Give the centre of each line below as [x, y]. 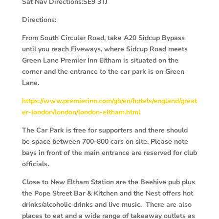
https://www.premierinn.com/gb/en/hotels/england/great [109, 101]
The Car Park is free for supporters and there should [105, 130]
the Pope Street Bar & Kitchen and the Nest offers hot [107, 193]
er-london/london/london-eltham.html [81, 112]
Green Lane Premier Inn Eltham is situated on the [100, 60]
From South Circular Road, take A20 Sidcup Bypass [103, 38]
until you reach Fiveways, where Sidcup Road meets [105, 49]
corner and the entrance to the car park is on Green [103, 71]
